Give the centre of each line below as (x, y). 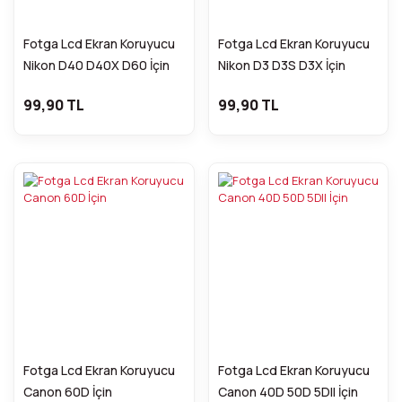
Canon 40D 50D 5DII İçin (288, 392)
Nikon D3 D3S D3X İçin (281, 65)
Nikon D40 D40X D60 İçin (96, 65)
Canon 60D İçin (68, 392)
